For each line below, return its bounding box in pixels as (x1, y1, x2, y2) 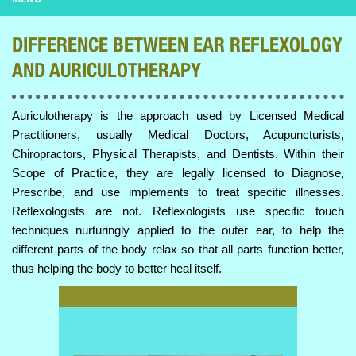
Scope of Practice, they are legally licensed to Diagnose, (12, 166, 344, 180)
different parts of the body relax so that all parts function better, (12, 242, 344, 257)
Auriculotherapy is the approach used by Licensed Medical (12, 109, 344, 123)
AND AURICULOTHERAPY (12, 58, 201, 83)
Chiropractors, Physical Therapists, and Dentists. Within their (12, 147, 344, 161)
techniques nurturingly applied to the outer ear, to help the (12, 223, 344, 238)
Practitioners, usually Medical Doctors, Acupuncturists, (12, 128, 344, 142)
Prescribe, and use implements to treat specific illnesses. (12, 185, 344, 199)
